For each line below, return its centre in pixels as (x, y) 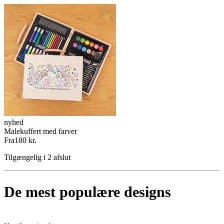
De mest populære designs (87, 191)
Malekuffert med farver (40, 131)
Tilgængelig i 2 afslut (37, 157)
